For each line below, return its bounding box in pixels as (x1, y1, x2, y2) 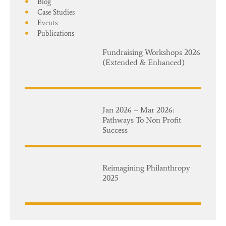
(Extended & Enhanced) (102, 57, 185, 67)
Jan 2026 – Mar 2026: (102, 105, 175, 115)
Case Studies (37, 7, 75, 17)
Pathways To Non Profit (102, 115, 182, 125)
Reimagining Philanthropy (102, 162, 191, 173)
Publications (37, 28, 74, 38)
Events (37, 18, 58, 27)
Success (102, 125, 128, 135)
